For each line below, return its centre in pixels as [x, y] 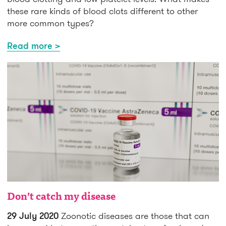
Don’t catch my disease [61, 197]
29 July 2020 [34, 215]
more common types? [50, 23]
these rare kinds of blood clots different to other [102, 11]
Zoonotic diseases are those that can [135, 215]
